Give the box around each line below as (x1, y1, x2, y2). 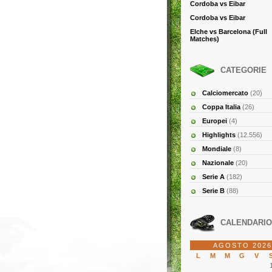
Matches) (190, 35, 219, 42)
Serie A (202, 173, 225, 180)
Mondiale (202, 145, 231, 152)
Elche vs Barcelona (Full (190, 28, 267, 35)
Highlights (202, 131, 236, 138)
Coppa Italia (202, 103, 240, 110)
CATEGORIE (220, 66, 267, 75)
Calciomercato (202, 89, 248, 97)
